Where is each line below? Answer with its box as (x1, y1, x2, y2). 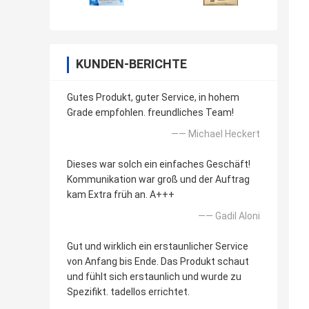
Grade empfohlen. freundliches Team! (67, 107, 234, 119)
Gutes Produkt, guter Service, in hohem (67, 92, 239, 103)
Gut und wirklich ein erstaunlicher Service (67, 241, 248, 252)
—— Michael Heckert (171, 128, 260, 140)
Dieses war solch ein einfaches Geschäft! (67, 159, 250, 170)
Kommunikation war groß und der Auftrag (67, 174, 250, 186)
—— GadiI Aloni (198, 210, 260, 222)
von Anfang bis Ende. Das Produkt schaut (67, 256, 249, 268)
